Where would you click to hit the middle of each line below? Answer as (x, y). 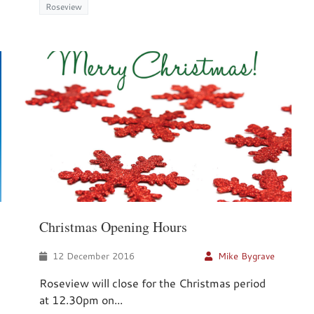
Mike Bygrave (246, 256)
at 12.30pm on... (81, 300)
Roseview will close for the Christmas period (153, 283)
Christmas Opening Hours (114, 227)
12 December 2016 (93, 256)
